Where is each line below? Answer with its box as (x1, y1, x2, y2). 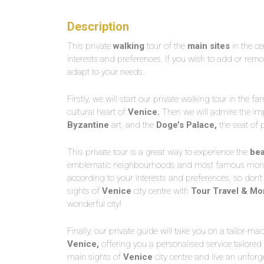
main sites (187, 41, 230, 51)
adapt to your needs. (67, 67, 144, 77)
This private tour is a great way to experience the (67, 147, 250, 157)
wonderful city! (67, 199, 121, 209)
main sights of (67, 252, 123, 262)
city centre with (131, 186, 191, 196)
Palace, (186, 120, 217, 130)
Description (67, 19, 129, 34)
